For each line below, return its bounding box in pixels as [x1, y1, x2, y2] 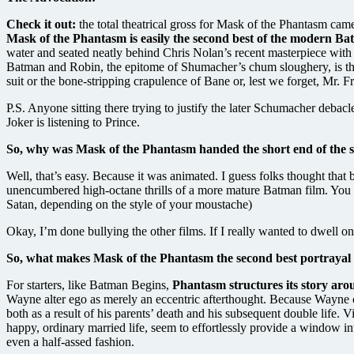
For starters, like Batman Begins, [6, 277, 172, 292]
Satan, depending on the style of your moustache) [6, 197, 252, 211]
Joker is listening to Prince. [6, 115, 143, 129]
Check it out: [6, 17, 76, 31]
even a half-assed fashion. [6, 334, 134, 348]
